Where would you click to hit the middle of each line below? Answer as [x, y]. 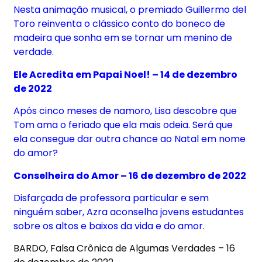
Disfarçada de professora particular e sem [111, 198]
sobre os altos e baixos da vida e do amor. [109, 226]
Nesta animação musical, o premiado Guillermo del [130, 10]
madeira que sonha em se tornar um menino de [123, 38]
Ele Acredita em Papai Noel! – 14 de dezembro [126, 74]
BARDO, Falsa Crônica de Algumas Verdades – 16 [125, 249]
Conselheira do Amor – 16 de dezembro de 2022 [130, 175]
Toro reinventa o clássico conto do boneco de [120, 24]
